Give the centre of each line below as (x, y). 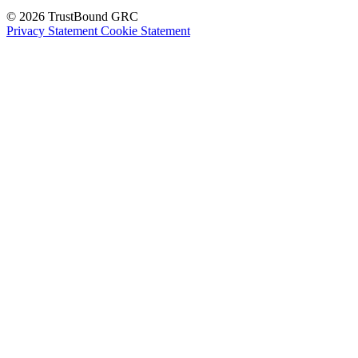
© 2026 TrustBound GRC (72, 16)
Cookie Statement (145, 30)
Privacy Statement (54, 30)
